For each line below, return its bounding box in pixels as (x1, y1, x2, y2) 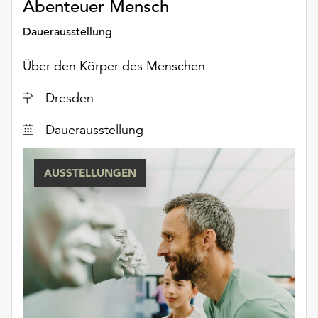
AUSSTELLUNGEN (44, 165, 136, 180)
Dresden (45, 89, 94, 106)
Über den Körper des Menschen (23, 57, 205, 74)
